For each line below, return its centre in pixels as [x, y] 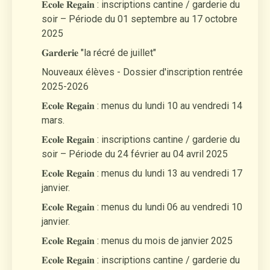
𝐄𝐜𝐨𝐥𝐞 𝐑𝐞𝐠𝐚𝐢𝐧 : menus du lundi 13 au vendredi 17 [142, 173]
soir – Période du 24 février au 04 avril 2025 [135, 154]
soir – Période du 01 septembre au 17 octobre [140, 19]
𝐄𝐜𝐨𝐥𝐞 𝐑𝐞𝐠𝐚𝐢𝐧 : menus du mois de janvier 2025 [137, 240]
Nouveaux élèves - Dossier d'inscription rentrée [142, 72]
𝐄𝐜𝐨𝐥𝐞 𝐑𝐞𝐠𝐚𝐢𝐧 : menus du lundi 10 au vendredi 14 [142, 105]
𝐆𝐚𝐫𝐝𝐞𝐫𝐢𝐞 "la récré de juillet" [99, 52]
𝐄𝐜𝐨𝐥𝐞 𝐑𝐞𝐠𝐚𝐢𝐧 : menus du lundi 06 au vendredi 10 [142, 207]
